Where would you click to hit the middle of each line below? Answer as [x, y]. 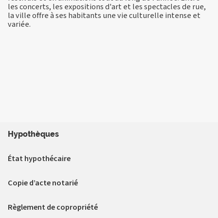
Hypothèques [33, 134]
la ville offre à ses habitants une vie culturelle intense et [104, 15]
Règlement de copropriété [53, 207]
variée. [19, 24]
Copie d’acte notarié [43, 183]
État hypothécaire [39, 159]
